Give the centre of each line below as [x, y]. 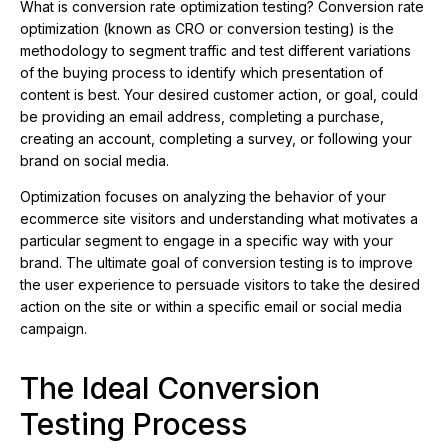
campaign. [53, 329]
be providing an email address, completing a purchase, [202, 117]
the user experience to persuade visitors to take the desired [220, 285]
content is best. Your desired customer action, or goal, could [219, 95]
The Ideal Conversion [170, 388]
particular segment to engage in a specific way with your [206, 241]
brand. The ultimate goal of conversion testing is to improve [216, 263]
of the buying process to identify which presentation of [201, 73]
